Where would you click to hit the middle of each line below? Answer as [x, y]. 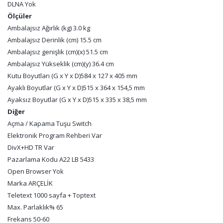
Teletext [20, 195]
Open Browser [30, 171]
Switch [82, 123]
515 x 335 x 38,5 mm [118, 100]
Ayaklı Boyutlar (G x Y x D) [45, 88]
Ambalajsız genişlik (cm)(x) [47, 52]
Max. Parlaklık [28, 207]
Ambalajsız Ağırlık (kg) [40, 28]
